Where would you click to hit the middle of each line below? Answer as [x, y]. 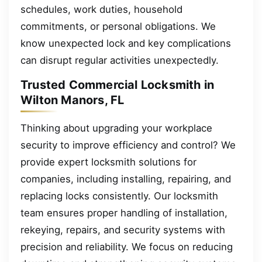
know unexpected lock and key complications [126, 43]
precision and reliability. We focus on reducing [127, 247]
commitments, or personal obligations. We [118, 26]
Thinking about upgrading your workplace [116, 128]
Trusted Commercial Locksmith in [118, 85]
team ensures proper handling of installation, [124, 213]
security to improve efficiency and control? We [128, 145]
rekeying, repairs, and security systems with [123, 230]
